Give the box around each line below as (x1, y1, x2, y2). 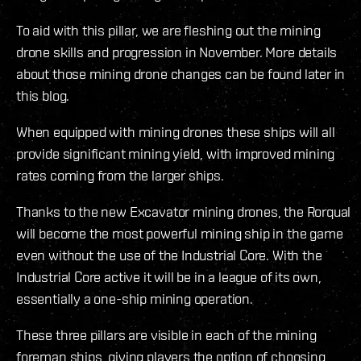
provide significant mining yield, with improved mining (16, 144, 335, 162)
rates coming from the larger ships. (16, 166, 224, 184)
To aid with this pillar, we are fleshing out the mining (16, 21, 322, 39)
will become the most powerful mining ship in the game (16, 224, 343, 242)
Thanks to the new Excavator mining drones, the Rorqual (16, 202, 351, 220)
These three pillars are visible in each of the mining (16, 326, 317, 343)
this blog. (16, 86, 70, 104)
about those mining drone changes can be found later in (16, 64, 346, 82)
